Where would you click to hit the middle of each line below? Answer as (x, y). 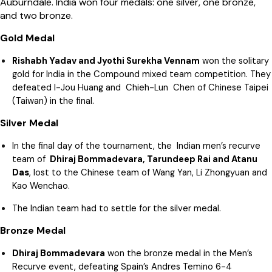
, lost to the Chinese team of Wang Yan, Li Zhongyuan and (148, 173)
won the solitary (234, 61)
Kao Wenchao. (41, 186)
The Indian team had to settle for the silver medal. (117, 209)
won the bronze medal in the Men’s (179, 253)
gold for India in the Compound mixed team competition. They (141, 74)
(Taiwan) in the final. (53, 101)
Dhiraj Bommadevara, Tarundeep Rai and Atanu (153, 159)
